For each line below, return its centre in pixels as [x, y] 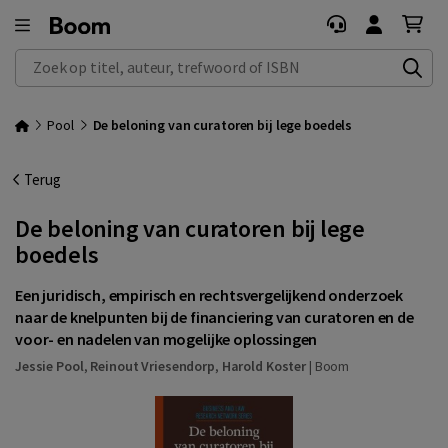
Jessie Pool [49, 365]
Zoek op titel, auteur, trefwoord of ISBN [139, 59]
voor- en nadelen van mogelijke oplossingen [166, 339]
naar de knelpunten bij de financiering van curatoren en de [214, 317]
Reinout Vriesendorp [152, 365]
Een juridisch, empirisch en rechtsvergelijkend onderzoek [209, 295]
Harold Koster [264, 365]
